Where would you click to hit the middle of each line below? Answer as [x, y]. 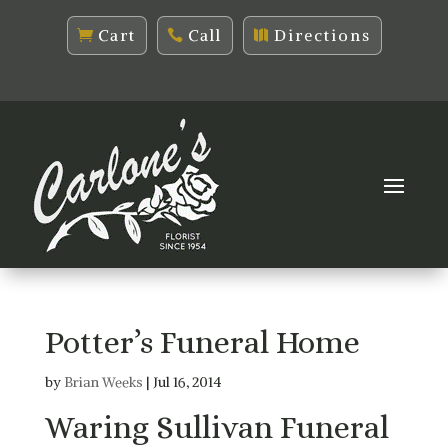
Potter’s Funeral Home [202, 341]
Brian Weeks [103, 381]
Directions [322, 34]
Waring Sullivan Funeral [216, 426]
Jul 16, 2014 [186, 381]
